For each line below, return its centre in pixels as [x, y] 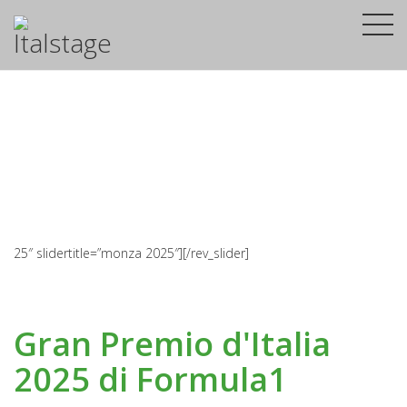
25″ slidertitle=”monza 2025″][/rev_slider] [131, 253]
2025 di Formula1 [150, 380]
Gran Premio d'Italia [172, 344]
